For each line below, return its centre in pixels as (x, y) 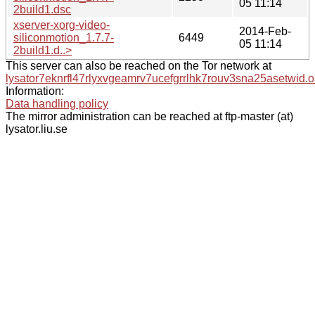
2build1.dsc (42, 9)
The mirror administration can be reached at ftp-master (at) (149, 116)
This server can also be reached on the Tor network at (139, 65)
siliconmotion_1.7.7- (64, 37)
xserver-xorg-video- (62, 25)
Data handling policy (57, 103)
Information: (35, 91)
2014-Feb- (265, 31)
